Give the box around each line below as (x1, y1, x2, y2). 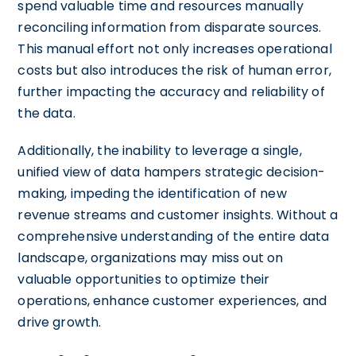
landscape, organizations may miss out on (17, 248, 284, 267)
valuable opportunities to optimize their (17, 269, 270, 288)
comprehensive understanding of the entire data (17, 226, 330, 246)
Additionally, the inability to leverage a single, (17, 141, 302, 160)
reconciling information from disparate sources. (17, 17, 322, 37)
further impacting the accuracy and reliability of (17, 82, 325, 101)
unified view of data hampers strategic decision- (17, 162, 326, 181)
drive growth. (17, 312, 102, 331)
